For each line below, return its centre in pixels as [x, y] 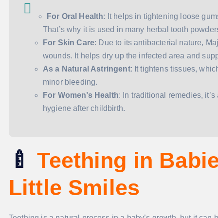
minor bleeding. [70, 82]
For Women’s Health [81, 95]
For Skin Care [69, 43]
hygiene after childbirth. [84, 109]
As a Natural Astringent [87, 69]
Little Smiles [74, 188]
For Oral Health [75, 17]
